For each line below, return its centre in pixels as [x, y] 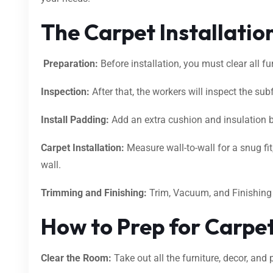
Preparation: [69, 63]
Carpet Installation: [83, 147]
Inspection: [65, 91]
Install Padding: [76, 119]
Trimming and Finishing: [94, 193]
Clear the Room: [76, 258]
